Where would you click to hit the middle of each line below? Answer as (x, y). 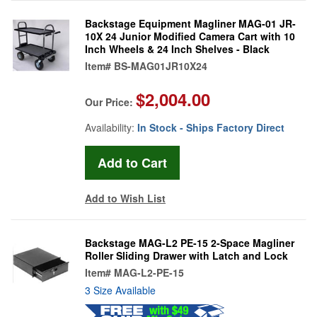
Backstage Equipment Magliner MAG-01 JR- (190, 23)
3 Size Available (120, 290)
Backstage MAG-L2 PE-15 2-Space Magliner (190, 242)
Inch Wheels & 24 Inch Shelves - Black (177, 48)
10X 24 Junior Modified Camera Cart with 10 (190, 36)
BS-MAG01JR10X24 (161, 65)
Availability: (111, 127)
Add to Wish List (125, 198)
